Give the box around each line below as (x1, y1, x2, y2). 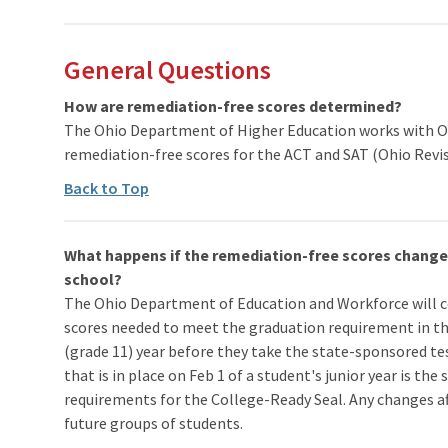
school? (64, 268, 122, 289)
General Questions (64, 52, 271, 86)
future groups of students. (64, 412, 243, 433)
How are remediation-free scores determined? (64, 95, 402, 116)
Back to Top (64, 177, 149, 198)
